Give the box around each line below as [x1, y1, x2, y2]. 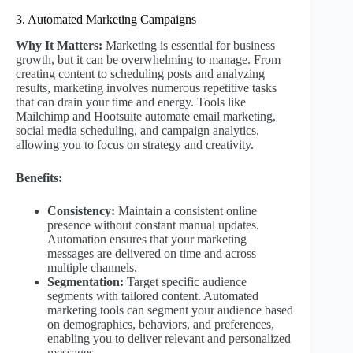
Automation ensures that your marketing [47, 232, 247, 246]
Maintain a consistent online [115, 203, 257, 217]
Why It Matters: [16, 38, 102, 52]
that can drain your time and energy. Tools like [16, 95, 246, 109]
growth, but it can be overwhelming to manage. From [16, 52, 281, 66]
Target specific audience [124, 274, 247, 288]
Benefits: [16, 170, 62, 184]
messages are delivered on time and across [47, 246, 256, 260]
